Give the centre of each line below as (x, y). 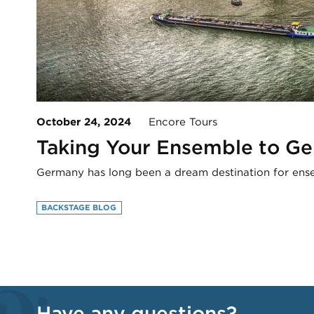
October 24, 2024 (84, 122)
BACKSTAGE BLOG (79, 207)
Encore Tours (174, 122)
